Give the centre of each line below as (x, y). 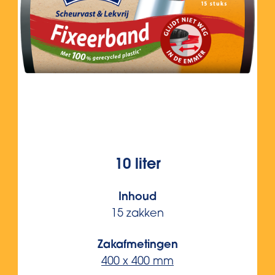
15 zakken (137, 214)
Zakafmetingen (137, 246)
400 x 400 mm (137, 262)
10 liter (137, 165)
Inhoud (137, 198)
